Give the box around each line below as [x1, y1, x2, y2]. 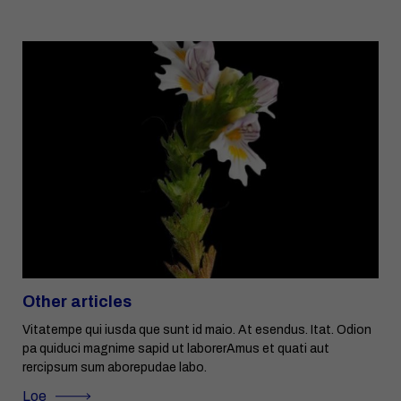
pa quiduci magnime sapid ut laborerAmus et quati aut [22, 341, 329, 355]
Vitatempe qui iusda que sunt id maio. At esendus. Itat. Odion [22, 322, 371, 337]
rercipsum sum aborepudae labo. [22, 360, 207, 374]
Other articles [22, 292, 132, 311]
